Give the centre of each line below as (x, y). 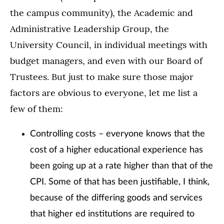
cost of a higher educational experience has (116, 150)
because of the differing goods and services (116, 198)
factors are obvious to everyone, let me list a (104, 93)
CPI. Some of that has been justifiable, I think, (120, 182)
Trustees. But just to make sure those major (102, 77)
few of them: (36, 109)
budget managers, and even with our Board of (106, 61)
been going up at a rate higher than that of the (121, 166)
